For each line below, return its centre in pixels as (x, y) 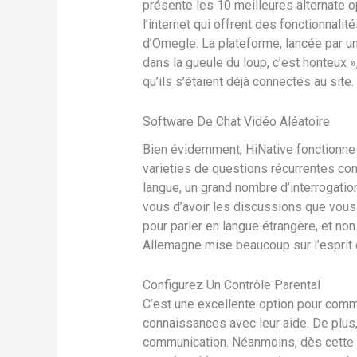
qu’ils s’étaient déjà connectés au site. (248, 82)
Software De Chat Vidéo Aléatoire (236, 121)
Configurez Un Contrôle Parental (231, 284)
